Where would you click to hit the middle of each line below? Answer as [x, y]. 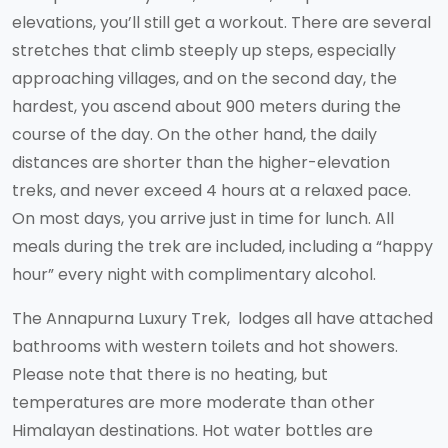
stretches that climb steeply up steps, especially [204, 50]
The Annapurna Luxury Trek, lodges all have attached [222, 318]
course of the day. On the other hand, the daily [194, 134]
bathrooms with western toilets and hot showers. [205, 346]
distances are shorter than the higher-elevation [201, 162]
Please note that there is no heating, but [170, 374]
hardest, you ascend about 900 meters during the [206, 106]
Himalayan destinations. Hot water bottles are [192, 430]
